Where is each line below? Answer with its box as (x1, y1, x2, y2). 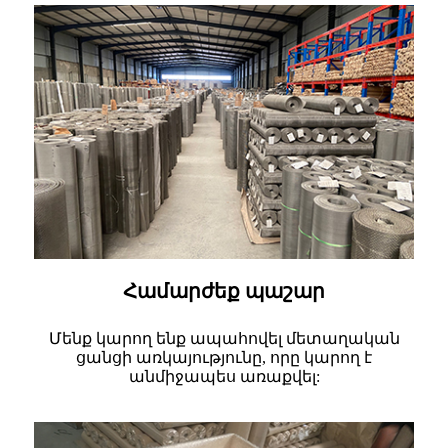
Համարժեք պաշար (123, 279, 325, 302)
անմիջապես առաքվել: (128, 367, 320, 385)
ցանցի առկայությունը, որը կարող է (76, 348, 372, 366)
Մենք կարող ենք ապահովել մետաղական (48, 329, 400, 347)
